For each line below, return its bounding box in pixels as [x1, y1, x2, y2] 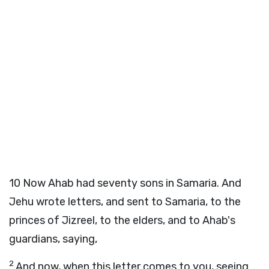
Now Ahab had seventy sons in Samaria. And [23, 177, 241, 190]
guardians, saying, [9, 232, 97, 246]
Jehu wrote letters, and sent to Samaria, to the [9, 195, 241, 208]
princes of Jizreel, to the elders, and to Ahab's [9, 214, 235, 227]
